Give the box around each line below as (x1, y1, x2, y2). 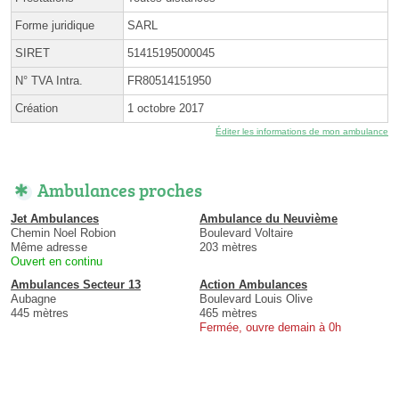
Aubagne (11, 291, 56, 305)
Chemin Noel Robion (11, 225, 116, 240)
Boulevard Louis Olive (199, 291, 313, 305)
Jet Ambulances (11, 211, 99, 225)
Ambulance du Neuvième (199, 211, 338, 225)
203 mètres (199, 240, 257, 254)
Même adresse (11, 240, 87, 254)
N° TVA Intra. (15, 73, 83, 87)
